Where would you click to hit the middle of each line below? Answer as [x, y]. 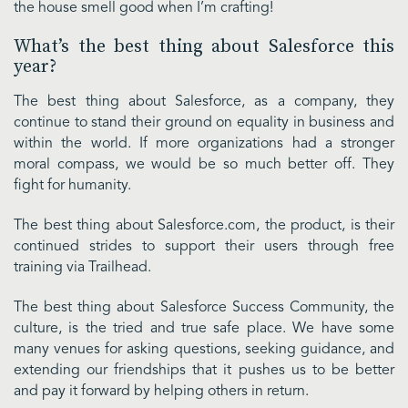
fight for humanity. [72, 186]
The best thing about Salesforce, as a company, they [204, 102]
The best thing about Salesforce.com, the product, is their [204, 226]
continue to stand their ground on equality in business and [204, 123]
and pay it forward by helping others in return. [161, 391]
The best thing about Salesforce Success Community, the [204, 307]
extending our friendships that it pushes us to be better [204, 370]
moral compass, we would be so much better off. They [204, 165]
